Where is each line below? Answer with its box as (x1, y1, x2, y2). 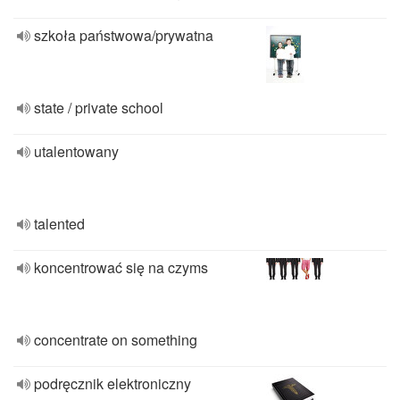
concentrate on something (34, 329, 197, 350)
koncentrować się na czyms (34, 257, 208, 278)
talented (34, 213, 85, 234)
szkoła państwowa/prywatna (34, 25, 213, 46)
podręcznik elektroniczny (34, 373, 191, 394)
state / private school (34, 97, 163, 118)
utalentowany (34, 141, 119, 162)
